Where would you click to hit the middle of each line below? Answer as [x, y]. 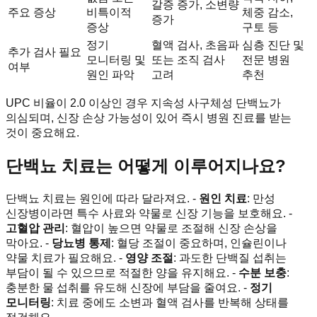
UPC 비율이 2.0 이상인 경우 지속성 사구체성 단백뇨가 [143, 103]
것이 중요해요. [42, 132]
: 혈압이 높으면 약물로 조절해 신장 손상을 [171, 228]
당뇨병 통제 [81, 243]
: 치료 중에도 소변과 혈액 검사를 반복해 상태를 [170, 302]
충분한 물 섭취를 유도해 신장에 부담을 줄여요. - [128, 287]
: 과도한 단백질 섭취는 [230, 258]
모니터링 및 [116, 59]
